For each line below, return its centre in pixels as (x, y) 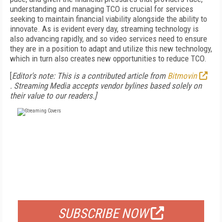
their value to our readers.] (53, 96)
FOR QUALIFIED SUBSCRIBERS (111, 188)
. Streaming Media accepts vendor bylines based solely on (106, 86)
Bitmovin (182, 76)
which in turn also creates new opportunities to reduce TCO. (109, 58)
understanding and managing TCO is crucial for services (102, 9)
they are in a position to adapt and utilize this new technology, (111, 49)
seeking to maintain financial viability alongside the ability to (109, 19)
